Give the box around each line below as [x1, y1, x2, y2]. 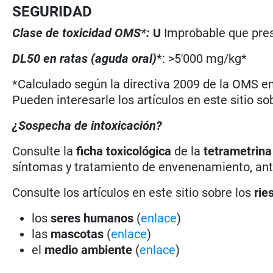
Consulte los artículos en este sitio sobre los [12, 185, 255, 200]
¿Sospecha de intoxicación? [12, 118, 163, 133]
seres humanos [51, 210, 134, 225]
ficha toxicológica [76, 143, 172, 158]
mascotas [51, 226, 104, 241]
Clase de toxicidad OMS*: [12, 25, 154, 40]
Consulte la [12, 143, 77, 158]
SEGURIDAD [12, 2, 93, 20]
